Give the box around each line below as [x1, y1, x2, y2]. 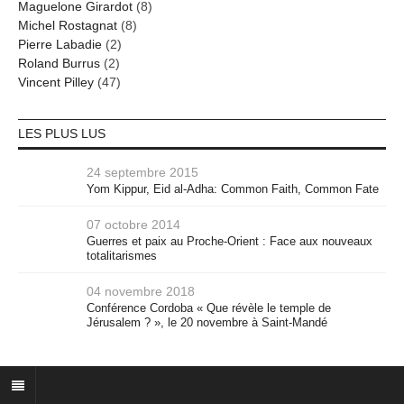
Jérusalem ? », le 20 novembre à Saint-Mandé [87, 316, 327, 330]
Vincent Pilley [18, 75, 94, 90]
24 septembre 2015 [87, 165, 198, 180]
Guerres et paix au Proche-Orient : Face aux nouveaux [87, 234, 372, 249]
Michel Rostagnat [18, 18, 117, 33]
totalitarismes [87, 249, 157, 263]
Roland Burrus [18, 56, 100, 71]
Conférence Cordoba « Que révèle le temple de [87, 301, 331, 316]
